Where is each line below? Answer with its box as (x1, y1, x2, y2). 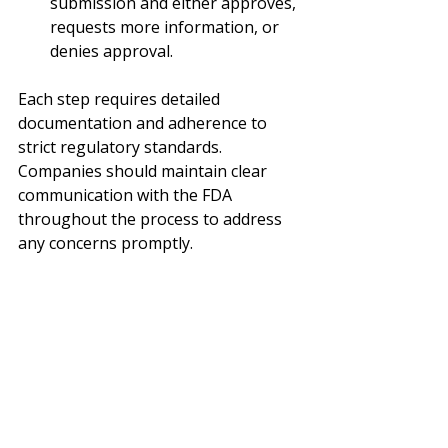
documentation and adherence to (18, 111, 271, 134)
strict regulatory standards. (18, 135, 226, 158)
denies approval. (50, 39, 173, 62)
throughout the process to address (18, 207, 286, 230)
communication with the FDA (18, 183, 236, 206)
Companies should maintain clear (18, 159, 271, 182)
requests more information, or (50, 15, 283, 38)
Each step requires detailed (18, 87, 224, 110)
